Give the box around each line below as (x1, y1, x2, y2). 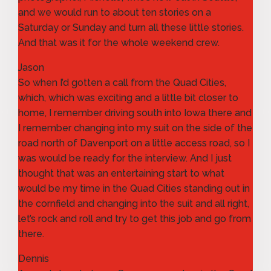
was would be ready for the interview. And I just (18, 152, 232, 164)
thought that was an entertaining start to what (18, 167, 224, 179)
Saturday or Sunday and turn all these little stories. (18, 21, 244, 33)
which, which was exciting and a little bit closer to (18, 91, 238, 103)
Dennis (18, 252, 49, 264)
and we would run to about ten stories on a (18, 6, 211, 18)
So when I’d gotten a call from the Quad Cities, (18, 76, 226, 88)
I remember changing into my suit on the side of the (18, 122, 252, 134)
